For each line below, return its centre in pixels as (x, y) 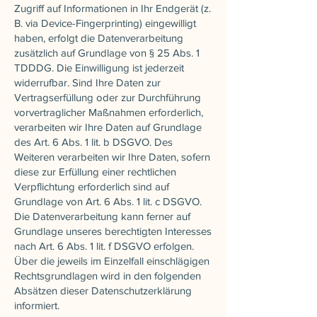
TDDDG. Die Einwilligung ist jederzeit (99, 67)
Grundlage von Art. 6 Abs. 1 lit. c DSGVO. (108, 201)
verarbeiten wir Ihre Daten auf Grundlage (108, 127)
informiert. (37, 305)
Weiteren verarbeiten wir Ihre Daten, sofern (112, 156)
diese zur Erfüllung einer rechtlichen (95, 171)
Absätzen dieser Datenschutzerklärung (103, 290)
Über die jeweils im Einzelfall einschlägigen (112, 260)
